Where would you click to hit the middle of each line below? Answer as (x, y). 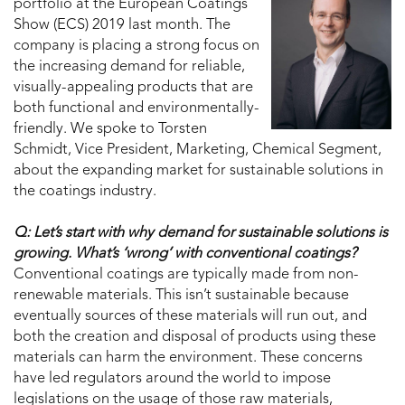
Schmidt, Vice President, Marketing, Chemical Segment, (198, 151)
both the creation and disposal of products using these (195, 338)
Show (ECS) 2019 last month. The (122, 26)
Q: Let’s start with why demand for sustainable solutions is (201, 234)
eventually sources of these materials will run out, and (190, 317)
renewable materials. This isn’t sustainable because (181, 296)
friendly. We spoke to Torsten (110, 130)
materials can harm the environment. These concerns (188, 358)
